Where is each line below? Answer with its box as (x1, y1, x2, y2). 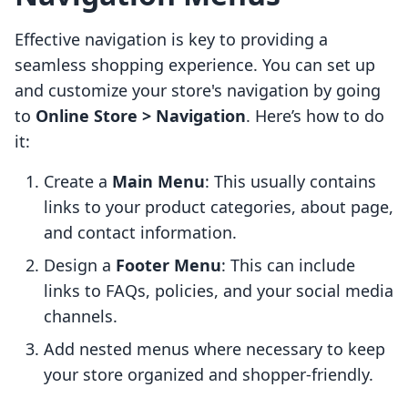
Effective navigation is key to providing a (15, 28, 328, 51)
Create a (44, 170, 112, 193)
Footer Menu (116, 254, 221, 277)
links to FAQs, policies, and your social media (44, 280, 393, 302)
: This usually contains (205, 170, 376, 193)
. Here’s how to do (246, 105, 384, 127)
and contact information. (44, 221, 237, 244)
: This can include (221, 254, 355, 277)
